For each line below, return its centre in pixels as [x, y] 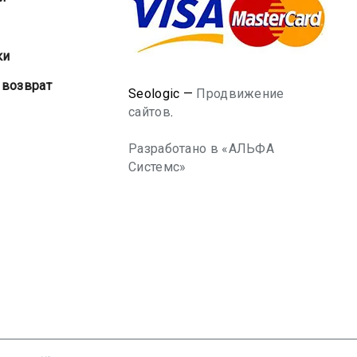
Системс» [157, 167]
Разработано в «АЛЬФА [201, 149]
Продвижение [240, 94]
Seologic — [163, 94]
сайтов [149, 112]
